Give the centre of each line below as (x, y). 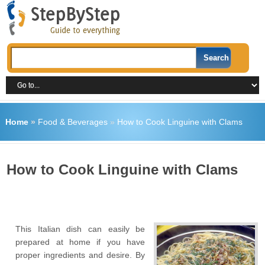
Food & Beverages (72, 122)
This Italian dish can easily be (80, 229)
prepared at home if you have (80, 242)
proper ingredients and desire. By (80, 255)
